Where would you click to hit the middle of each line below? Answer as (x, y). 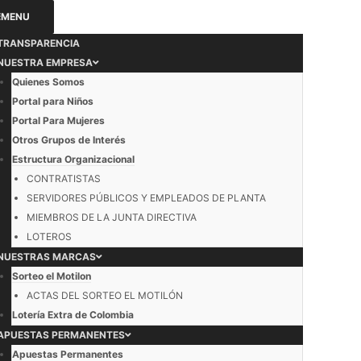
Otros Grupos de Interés (69, 140)
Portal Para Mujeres (58, 120)
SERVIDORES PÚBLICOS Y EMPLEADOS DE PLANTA (146, 198)
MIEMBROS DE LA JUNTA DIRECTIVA (112, 217)
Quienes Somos (48, 82)
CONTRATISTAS (64, 178)
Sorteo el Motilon (52, 276)
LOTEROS (49, 237)
